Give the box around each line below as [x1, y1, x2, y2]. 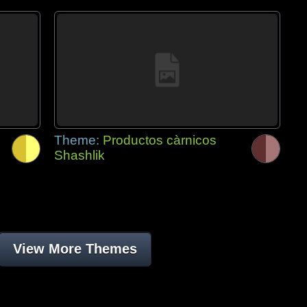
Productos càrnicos [103, 133, 217, 147]
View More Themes [12, 241, 137, 256]
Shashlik [54, 148, 105, 162]
